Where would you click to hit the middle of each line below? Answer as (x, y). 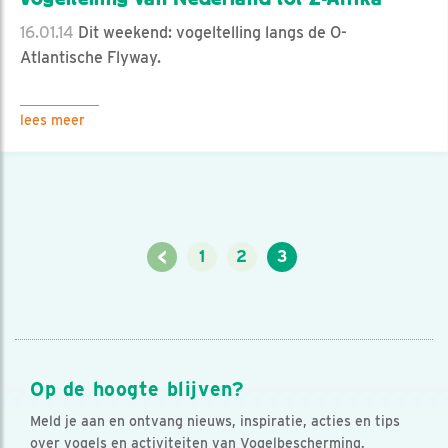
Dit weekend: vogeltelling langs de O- (210, 32)
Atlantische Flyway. (90, 57)
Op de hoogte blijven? (137, 388)
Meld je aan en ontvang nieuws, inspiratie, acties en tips (215, 420)
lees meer (52, 119)
